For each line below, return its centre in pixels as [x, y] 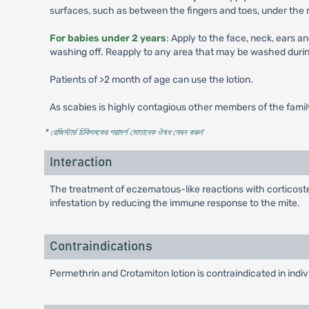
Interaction [81, 162]
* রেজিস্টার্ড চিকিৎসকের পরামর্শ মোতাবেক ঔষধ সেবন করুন [123, 132]
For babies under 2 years [108, 38]
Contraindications [101, 247]
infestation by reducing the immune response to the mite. [175, 203]
